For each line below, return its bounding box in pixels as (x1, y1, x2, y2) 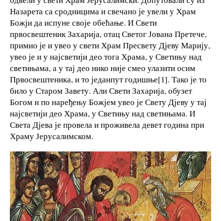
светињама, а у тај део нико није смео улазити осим (10, 62, 195, 74)
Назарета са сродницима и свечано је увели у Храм (10, 5, 196, 17)
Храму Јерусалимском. (10, 130, 93, 142)
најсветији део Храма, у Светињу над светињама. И (10, 108, 195, 119)
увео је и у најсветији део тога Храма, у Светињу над (10, 51, 202, 63)
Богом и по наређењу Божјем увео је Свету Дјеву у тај (10, 96, 207, 108)
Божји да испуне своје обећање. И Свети (10, 17, 157, 29)
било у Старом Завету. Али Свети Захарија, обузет (10, 85, 192, 97)
